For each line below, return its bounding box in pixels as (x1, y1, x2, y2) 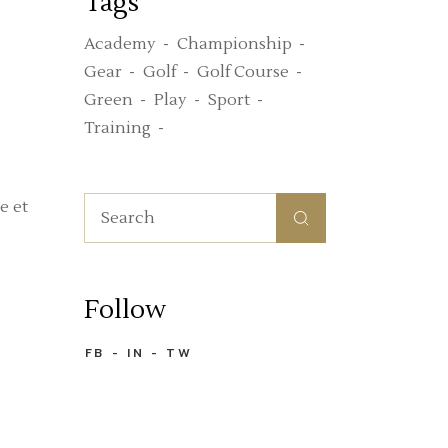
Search (83, 190, 137, 211)
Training (84, 118, 151, 139)
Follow (84, 293, 166, 328)
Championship (177, 34, 292, 55)
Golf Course (197, 62, 289, 83)
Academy (84, 34, 156, 55)
